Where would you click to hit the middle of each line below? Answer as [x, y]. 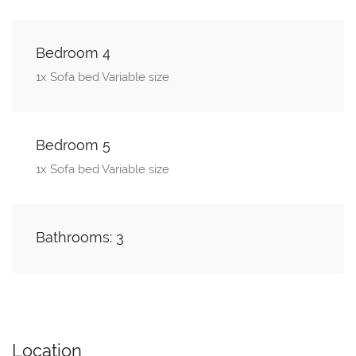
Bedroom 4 [73, 53]
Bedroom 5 [73, 145]
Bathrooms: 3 [80, 238]
